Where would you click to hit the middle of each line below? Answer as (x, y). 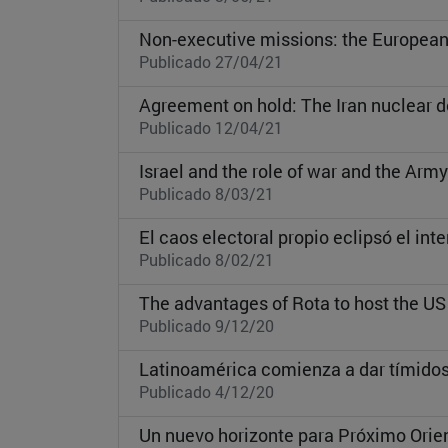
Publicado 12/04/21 (211, 127)
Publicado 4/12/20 (206, 391)
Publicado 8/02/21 (206, 259)
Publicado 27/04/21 (211, 61)
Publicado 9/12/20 (206, 325)
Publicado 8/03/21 (206, 193)
